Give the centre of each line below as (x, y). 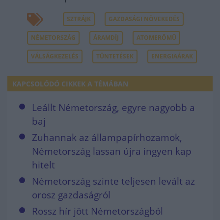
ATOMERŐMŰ (156, 38)
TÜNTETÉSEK (115, 56)
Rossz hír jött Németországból (97, 211)
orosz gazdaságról (71, 195)
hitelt (43, 165)
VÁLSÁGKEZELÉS (55, 56)
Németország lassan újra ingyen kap (112, 151)
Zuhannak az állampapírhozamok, (107, 138)
